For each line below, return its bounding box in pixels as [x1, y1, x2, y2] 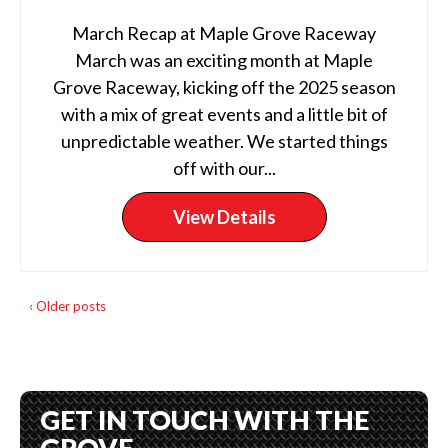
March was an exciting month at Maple [75, 49, 373, 71]
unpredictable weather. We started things [60, 130, 388, 152]
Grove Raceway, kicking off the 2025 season [52, 76, 396, 98]
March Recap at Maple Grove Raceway [72, 22, 376, 44]
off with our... [172, 157, 276, 179]
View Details [172, 206, 276, 228]
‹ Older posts [29, 298, 106, 314]
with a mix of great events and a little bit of [60, 103, 388, 125]
